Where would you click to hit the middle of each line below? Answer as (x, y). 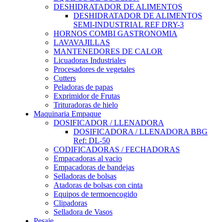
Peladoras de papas (83, 87)
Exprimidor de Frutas (87, 96)
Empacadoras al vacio (88, 159)
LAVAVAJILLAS (82, 43)
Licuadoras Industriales (90, 60)
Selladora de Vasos (83, 212)
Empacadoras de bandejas (94, 167)
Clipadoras (70, 203)
